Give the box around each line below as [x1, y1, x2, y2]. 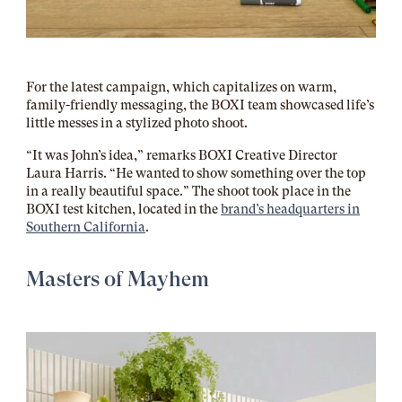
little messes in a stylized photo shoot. [26, 116, 251, 131]
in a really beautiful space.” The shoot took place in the [26, 183, 352, 198]
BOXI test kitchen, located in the [26, 201, 222, 216]
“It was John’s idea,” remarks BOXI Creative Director [26, 147, 338, 162]
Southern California [26, 219, 146, 234]
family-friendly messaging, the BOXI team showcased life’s [26, 98, 375, 113]
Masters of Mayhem [26, 267, 210, 293]
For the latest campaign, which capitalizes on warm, [26, 80, 337, 95]
